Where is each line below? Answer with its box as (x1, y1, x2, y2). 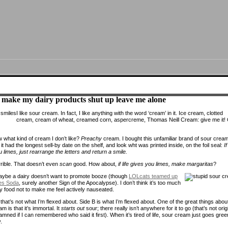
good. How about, (72, 160, 118, 167)
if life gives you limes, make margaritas (118, 160, 213, 167)
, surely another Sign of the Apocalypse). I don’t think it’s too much (19, 179, 181, 186)
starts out (61, 205, 84, 211)
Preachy (81, 135, 102, 141)
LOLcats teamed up (129, 173, 178, 179)
